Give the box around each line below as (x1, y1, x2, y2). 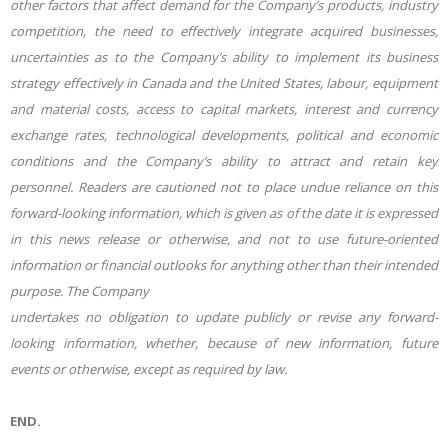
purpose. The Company (10, 281, 149, 300)
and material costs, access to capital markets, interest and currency (10, 99, 438, 118)
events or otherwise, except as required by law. (10, 359, 287, 378)
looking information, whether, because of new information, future (10, 333, 438, 352)
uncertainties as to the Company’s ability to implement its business (10, 47, 438, 66)
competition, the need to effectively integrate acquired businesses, (10, 21, 438, 40)
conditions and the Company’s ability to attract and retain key (10, 151, 438, 170)
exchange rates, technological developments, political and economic (10, 125, 438, 144)
